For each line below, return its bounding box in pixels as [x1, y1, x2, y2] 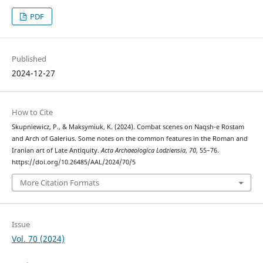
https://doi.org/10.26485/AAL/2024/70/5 [11, 157, 136, 166]
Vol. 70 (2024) [11, 233, 65, 245]
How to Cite [11, 106, 53, 117]
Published [11, 53, 46, 64]
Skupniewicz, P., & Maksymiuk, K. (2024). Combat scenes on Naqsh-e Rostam [11, 122, 244, 131]
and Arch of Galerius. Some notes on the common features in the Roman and [11, 134, 248, 143]
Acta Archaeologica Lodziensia [100, 146, 186, 154]
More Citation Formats [19, 177, 99, 188]
